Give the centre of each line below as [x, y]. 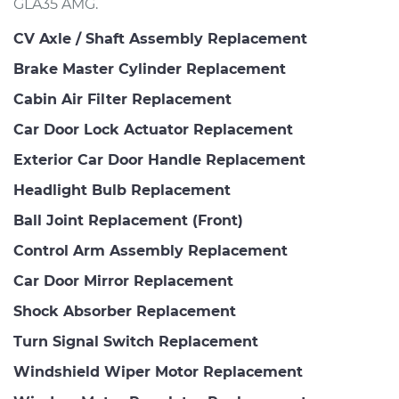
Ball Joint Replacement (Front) [128, 220]
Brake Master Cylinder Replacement [150, 69]
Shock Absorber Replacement [125, 311]
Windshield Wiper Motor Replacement [158, 372]
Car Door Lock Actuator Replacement [153, 130]
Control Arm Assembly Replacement [151, 251]
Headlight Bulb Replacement [122, 190]
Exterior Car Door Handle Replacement [159, 160]
